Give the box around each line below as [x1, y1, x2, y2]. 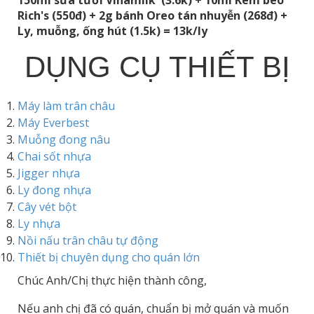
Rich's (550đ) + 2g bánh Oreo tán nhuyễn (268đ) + [18, 7, 287, 23]
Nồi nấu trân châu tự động [18, 232, 158, 248]
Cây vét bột [18, 198, 76, 214]
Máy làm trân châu [18, 97, 115, 114]
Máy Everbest [18, 114, 89, 130]
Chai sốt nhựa [18, 148, 91, 164]
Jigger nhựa [18, 165, 80, 181]
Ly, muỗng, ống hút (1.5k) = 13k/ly [18, 22, 207, 39]
